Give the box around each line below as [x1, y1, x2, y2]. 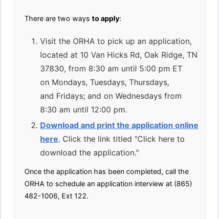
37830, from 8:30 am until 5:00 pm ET [40, 64, 182, 73]
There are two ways [24, 14, 92, 22]
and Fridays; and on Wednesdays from [40, 91, 182, 101]
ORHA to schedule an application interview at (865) [24, 179, 192, 188]
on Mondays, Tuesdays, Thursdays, [40, 77, 169, 87]
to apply [92, 14, 119, 22]
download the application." [40, 148, 139, 157]
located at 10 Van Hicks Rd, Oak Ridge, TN [40, 50, 197, 60]
